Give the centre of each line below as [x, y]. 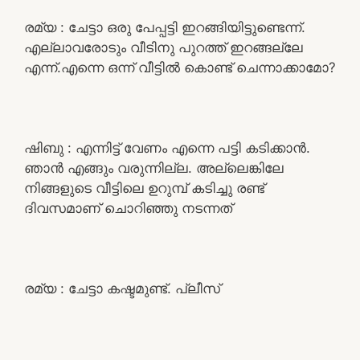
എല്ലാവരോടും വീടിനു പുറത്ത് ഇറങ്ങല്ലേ [164, 47]
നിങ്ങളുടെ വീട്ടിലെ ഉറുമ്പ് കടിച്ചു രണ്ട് [144, 188]
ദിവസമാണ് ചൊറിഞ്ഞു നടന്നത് [128, 208]
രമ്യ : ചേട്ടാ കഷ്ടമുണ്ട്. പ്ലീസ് [122, 288]
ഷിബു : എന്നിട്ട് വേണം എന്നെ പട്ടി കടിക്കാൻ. [167, 147]
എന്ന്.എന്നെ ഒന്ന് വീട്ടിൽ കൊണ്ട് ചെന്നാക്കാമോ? [180, 67]
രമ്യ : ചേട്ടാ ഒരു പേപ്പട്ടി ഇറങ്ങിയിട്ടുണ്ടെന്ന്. [165, 27]
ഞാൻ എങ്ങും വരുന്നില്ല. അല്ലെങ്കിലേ [154, 168]
